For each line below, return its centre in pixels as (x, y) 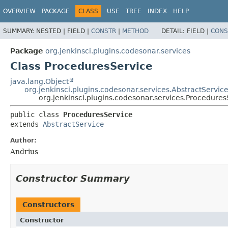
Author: (23, 140)
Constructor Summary (73, 178)
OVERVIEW (19, 11)
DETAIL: (174, 31)
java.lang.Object (39, 81)
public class (37, 114)
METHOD (135, 31)
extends (26, 124)
